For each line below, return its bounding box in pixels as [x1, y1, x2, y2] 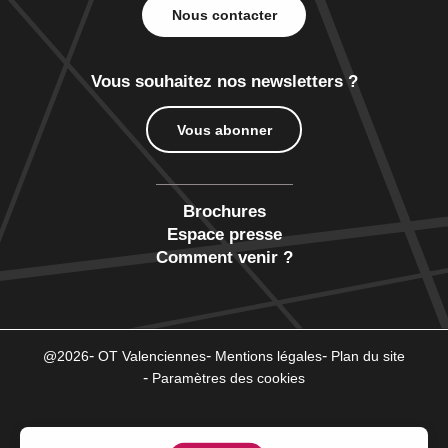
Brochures [182, 202, 266, 222]
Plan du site [331, 348, 405, 365]
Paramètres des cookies [152, 370, 305, 387]
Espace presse [166, 225, 282, 245]
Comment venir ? [155, 248, 293, 268]
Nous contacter [171, 6, 277, 23]
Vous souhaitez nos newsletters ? [90, 72, 358, 92]
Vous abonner [176, 121, 272, 138]
